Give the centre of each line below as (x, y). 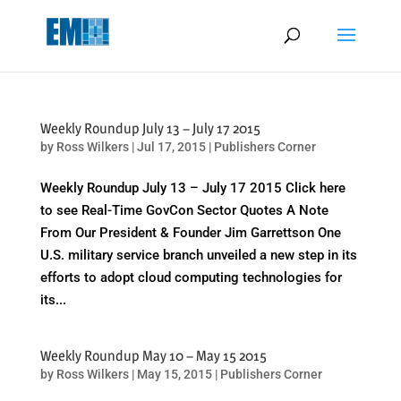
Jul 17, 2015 (171, 147)
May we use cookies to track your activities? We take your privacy (200, 15)
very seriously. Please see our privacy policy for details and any (200, 38)
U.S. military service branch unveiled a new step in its (198, 255)
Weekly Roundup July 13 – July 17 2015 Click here (192, 188)
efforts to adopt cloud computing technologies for (191, 277)
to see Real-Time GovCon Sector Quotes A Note (184, 210)
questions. (179, 60)
